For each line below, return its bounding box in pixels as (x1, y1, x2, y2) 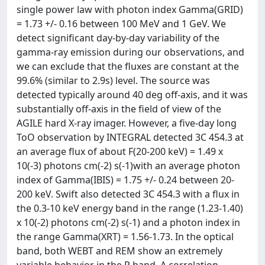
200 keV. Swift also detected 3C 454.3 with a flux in (17, 188, 240, 201)
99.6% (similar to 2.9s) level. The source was (17, 74, 210, 87)
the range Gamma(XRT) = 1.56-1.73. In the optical (17, 230, 234, 243)
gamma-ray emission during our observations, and (17, 46, 244, 59)
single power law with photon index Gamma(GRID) (17, 3, 243, 16)
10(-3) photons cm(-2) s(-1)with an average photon (17, 159, 240, 172)
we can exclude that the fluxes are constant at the (17, 60, 239, 73)
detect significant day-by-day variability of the (17, 31, 219, 44)
